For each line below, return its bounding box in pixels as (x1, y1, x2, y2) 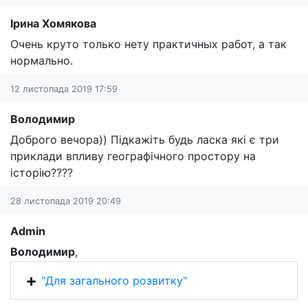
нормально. (10, 54, 73, 67)
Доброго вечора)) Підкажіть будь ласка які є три (10, 133, 279, 146)
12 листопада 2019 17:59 (10, 84, 118, 94)
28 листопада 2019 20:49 (10, 196, 121, 206)
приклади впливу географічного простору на (10, 149, 256, 163)
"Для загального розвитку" (41, 274, 187, 287)
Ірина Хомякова (10, 16, 96, 30)
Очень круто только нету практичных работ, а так (10, 37, 287, 51)
